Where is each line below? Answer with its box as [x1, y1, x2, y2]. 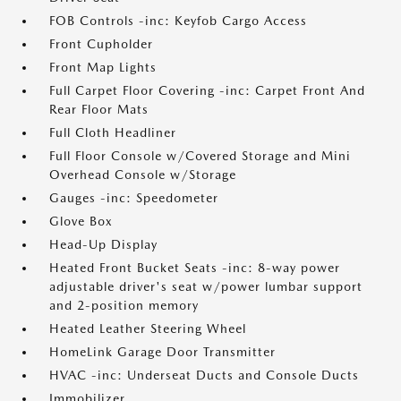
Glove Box [49, 214, 113, 229]
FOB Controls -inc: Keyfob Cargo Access [49, 13, 307, 29]
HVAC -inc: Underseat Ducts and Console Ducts [49, 368, 359, 383]
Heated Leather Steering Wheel [49, 321, 246, 337]
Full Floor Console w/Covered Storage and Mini [49, 149, 351, 164]
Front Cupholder [49, 37, 153, 52]
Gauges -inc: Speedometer [49, 191, 218, 206]
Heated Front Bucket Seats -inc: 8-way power [49, 260, 340, 276]
